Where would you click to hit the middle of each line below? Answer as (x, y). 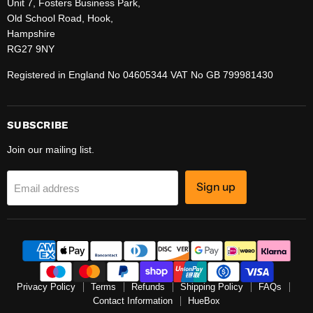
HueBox (204, 300)
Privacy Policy (46, 286)
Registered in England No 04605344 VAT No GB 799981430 (140, 74)
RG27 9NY (31, 49)
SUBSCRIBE (38, 125)
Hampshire (31, 33)
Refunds (148, 286)
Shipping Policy (211, 286)
